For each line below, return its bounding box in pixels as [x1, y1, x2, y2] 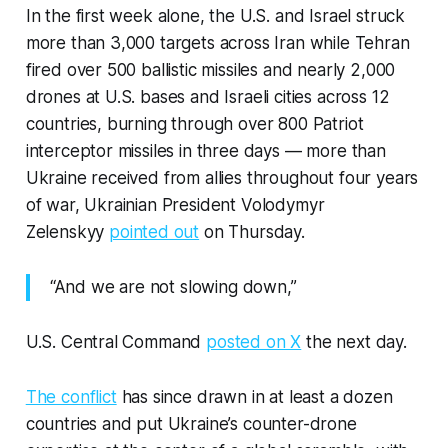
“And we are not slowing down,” [49, 277, 297, 298]
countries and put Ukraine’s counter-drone [25, 414, 357, 435]
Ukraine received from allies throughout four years [25, 168, 419, 189]
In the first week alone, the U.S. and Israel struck [25, 6, 406, 27]
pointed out [109, 222, 200, 243]
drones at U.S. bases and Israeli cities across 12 [25, 87, 390, 108]
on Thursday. [199, 222, 305, 243]
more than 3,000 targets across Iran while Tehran [25, 33, 410, 54]
